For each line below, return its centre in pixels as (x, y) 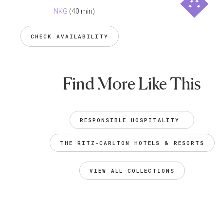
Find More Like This (132, 84)
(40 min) (82, 11)
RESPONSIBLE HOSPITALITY (132, 120)
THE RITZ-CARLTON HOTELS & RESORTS (132, 143)
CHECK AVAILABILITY (70, 36)
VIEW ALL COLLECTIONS (132, 171)
